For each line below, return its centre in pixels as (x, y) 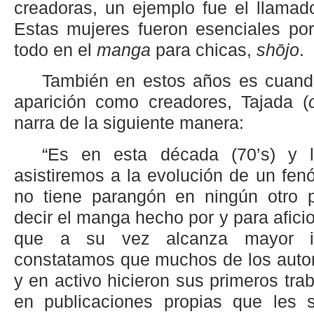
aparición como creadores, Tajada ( (161, 102)
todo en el (55, 50)
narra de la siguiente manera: (129, 123)
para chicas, (204, 50)
